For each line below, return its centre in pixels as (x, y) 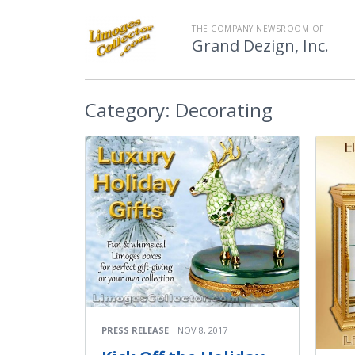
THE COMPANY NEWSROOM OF (258, 29)
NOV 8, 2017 (202, 330)
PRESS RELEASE (135, 330)
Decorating (221, 110)
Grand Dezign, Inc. (260, 46)
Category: (128, 110)
